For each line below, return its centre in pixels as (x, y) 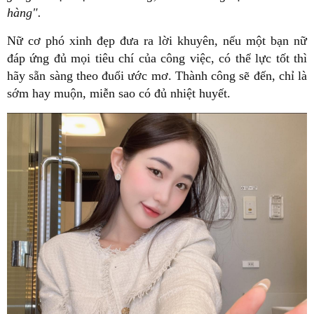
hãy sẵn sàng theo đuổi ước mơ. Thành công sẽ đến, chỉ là (157, 76)
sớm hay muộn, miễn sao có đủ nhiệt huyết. (119, 94)
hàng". (24, 13)
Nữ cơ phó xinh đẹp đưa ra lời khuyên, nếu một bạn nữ (157, 41)
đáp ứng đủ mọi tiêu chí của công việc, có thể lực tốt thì (157, 59)
